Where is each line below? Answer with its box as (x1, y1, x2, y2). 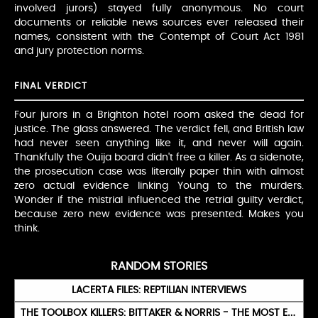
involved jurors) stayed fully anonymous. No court (14, 4, 304, 14)
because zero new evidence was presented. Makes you (14, 209, 304, 220)
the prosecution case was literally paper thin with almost (14, 167, 304, 177)
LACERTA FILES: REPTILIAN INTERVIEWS (72, 285, 246, 296)
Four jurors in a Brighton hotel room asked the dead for (14, 110, 304, 121)
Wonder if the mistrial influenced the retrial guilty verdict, (14, 195, 304, 206)
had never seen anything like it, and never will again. (14, 138, 304, 149)
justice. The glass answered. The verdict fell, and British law (14, 124, 304, 135)
